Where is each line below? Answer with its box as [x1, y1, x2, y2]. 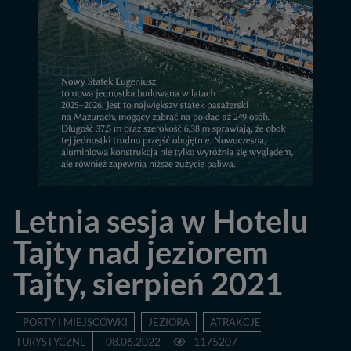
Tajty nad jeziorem [13, 233, 269, 271]
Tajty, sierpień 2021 [13, 265, 283, 302]
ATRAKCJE [210, 316, 261, 328]
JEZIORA [148, 316, 190, 328]
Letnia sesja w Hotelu [13, 202, 309, 240]
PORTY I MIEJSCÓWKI [23, 316, 128, 328]
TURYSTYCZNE [16, 335, 86, 348]
